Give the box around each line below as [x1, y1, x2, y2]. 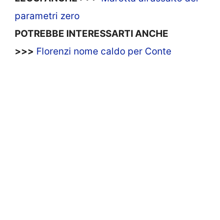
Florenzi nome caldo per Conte [36, 45, 171, 57]
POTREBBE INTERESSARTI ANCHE [15, 27, 168, 39]
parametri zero [15, 10, 80, 22]
